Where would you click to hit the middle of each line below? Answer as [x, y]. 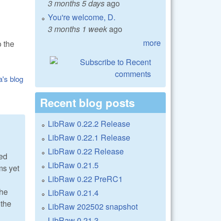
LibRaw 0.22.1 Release [89, 137]
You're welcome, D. [82, 17]
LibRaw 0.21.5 [73, 165]
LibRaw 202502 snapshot [93, 206]
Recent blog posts [87, 102]
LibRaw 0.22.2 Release [89, 123]
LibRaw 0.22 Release [86, 151]
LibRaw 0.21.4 [73, 192]
